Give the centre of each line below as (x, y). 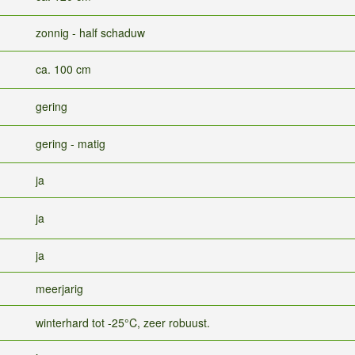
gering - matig (71, 143)
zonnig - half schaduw (90, 32)
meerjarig (59, 288)
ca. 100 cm (63, 69)
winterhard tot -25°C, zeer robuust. (123, 322)
